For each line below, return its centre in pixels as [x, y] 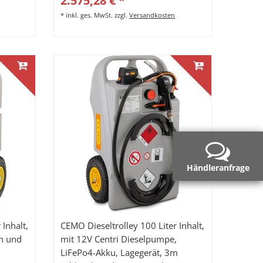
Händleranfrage [218, 168]
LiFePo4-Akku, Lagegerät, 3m [119, 252]
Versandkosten [152, 15]
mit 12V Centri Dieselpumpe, [119, 239]
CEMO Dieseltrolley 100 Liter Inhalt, [133, 225]
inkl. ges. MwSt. [90, 15]
